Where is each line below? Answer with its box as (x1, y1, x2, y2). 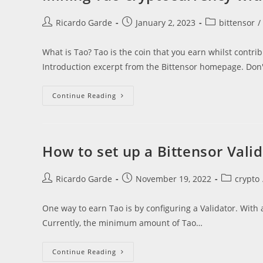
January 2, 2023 (136, 17, 195, 28)
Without (116, 114, 151, 126)
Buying (116, 123, 146, 134)
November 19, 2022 (136, 173, 211, 184)
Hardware (116, 131, 159, 142)
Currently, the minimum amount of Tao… (42, 217, 203, 228)
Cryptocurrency (116, 106, 184, 117)
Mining (116, 90, 147, 101)
